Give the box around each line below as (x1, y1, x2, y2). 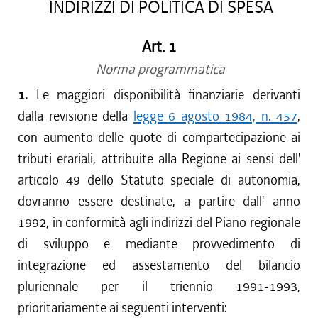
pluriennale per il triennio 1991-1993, (18, 278, 300, 295)
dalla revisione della (18, 107, 133, 125)
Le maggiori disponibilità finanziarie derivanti (28, 86, 300, 104)
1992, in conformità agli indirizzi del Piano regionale (18, 214, 300, 231)
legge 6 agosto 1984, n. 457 (133, 107, 297, 125)
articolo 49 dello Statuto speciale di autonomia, (18, 171, 300, 189)
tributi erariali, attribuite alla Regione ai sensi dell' (18, 150, 300, 168)
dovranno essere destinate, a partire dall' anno (18, 192, 300, 210)
